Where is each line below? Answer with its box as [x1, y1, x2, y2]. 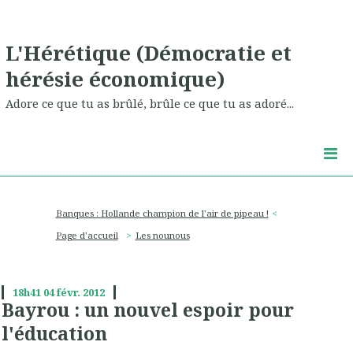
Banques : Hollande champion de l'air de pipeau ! [55, 206, 269, 219]
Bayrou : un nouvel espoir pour [2, 297, 294, 323]
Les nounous [135, 229, 190, 242]
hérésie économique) [6, 64, 225, 93]
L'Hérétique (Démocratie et [6, 38, 292, 67]
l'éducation [2, 321, 107, 347]
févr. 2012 [56, 285, 105, 300]
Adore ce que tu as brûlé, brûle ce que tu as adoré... [6, 95, 294, 112]
